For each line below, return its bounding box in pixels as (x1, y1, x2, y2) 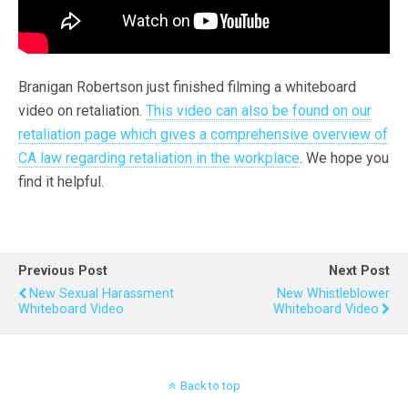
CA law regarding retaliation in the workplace (18, 149, 300, 167)
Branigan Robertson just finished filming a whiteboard (18, 78, 356, 96)
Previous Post (18, 263, 107, 279)
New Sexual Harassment (29, 286, 174, 301)
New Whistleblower (277, 286, 390, 301)
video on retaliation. (18, 102, 146, 119)
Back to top (179, 379, 240, 393)
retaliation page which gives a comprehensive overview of (18, 126, 388, 143)
